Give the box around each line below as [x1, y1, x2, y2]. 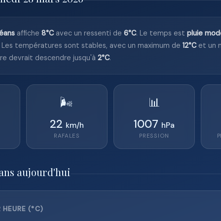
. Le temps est [136, 29, 187, 37]
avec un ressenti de [54, 29, 124, 37]
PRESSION [139, 132, 169, 140]
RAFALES [53, 132, 80, 140]
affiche [15, 29, 41, 37]
